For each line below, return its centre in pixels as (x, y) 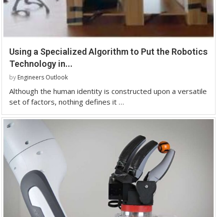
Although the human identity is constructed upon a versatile (108, 91)
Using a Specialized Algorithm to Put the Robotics (108, 51)
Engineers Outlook (43, 77)
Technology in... (41, 63)
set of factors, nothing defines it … (67, 101)
